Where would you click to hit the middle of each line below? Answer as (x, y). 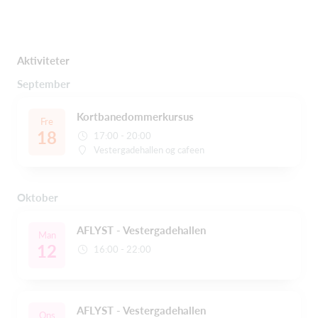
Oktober (38, 197)
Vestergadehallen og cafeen (149, 149)
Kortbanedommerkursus (135, 116)
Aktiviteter (43, 60)
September (44, 83)
